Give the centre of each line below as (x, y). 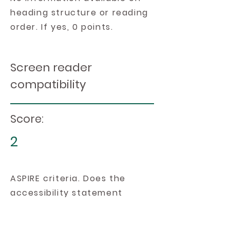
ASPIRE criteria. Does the (68, 178)
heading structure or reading (79, 13)
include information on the (74, 207)
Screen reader (51, 68)
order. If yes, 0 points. (62, 27)
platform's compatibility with (79, 222)
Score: (27, 119)
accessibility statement (66, 193)
